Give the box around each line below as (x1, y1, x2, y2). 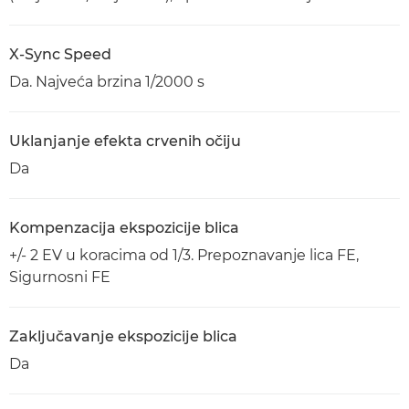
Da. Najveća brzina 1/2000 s (9, 73, 204, 90)
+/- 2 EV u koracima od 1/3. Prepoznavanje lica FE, (9, 246, 359, 264)
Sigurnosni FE (9, 268, 110, 286)
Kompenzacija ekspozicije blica (9, 219, 239, 236)
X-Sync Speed (9, 46, 111, 63)
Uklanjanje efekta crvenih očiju (9, 132, 241, 150)
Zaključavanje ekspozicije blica (9, 328, 237, 345)
